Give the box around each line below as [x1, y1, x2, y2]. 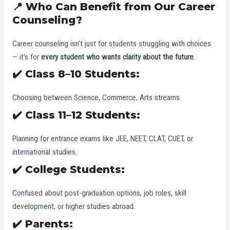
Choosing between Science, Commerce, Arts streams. [12, 93, 181, 103]
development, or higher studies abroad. [12, 201, 135, 211]
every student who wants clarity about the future [41, 52, 194, 62]
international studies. [12, 147, 77, 157]
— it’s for [12, 52, 41, 62]
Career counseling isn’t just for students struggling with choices [12, 39, 211, 48]
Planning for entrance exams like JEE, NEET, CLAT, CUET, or [12, 134, 193, 144]
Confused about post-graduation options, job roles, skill [12, 188, 186, 198]
